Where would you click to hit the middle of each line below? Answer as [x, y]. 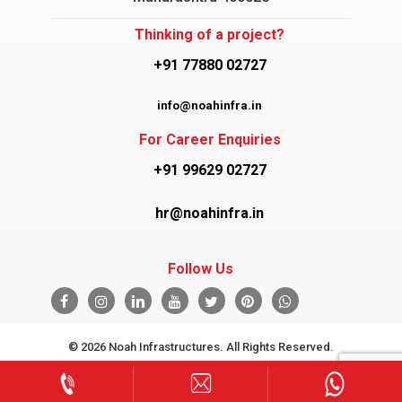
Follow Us [201, 269]
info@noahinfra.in [210, 105]
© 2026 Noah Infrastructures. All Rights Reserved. [201, 347]
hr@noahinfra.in [210, 213]
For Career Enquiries [210, 140]
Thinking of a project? [210, 35]
